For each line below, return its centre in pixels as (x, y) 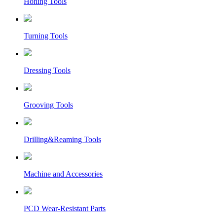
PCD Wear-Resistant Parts (65, 208)
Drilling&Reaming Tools (62, 139)
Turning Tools (46, 36)
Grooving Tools (48, 105)
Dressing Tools (47, 70)
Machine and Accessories (63, 174)
